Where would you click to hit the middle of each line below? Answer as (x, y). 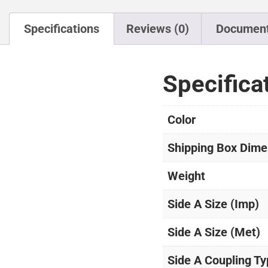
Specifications (62, 29)
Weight (186, 176)
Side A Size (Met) (214, 232)
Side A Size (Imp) (213, 204)
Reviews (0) (158, 29)
